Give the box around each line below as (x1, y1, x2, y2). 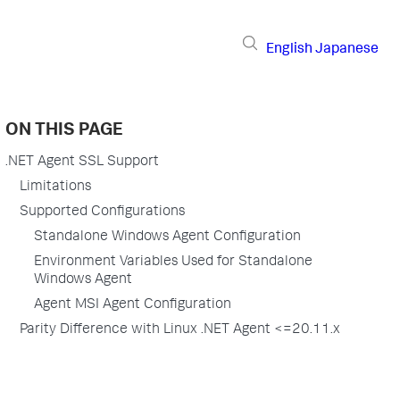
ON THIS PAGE (4, 122, 123, 140)
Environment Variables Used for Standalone (33, 255, 312, 270)
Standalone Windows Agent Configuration (33, 230, 301, 245)
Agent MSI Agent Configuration (33, 298, 231, 312)
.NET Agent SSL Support (4, 155, 159, 170)
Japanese (315, 42, 379, 57)
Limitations (19, 180, 91, 195)
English (266, 42, 312, 57)
